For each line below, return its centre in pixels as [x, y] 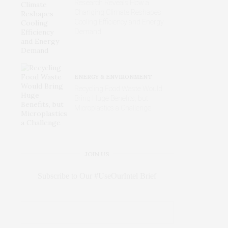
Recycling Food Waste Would [118, 89]
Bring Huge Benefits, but [111, 98]
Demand [88, 31]
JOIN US [97, 154]
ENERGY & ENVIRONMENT [113, 77]
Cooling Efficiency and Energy [119, 22]
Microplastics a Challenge [113, 108]
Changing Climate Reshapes [118, 12]
